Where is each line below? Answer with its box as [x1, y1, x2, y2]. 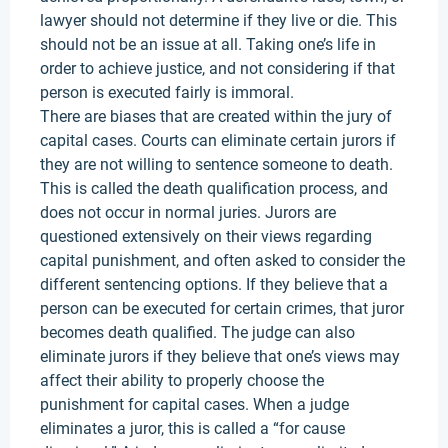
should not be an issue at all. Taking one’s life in [40, 35, 376, 54]
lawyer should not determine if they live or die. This [40, 11, 397, 30]
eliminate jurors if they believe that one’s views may [40, 347, 400, 366]
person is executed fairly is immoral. [40, 83, 294, 102]
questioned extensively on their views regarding [40, 227, 372, 246]
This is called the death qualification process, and [40, 179, 388, 198]
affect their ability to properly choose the [40, 371, 324, 390]
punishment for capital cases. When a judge [40, 395, 349, 414]
